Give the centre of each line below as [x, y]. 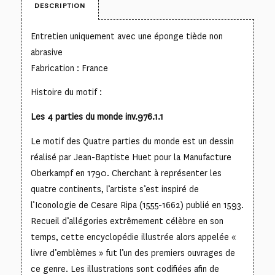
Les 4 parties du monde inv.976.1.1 [97, 117]
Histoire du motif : [66, 93]
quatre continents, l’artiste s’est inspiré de [114, 189]
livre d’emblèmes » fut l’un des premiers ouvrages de [133, 253]
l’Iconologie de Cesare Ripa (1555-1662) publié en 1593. [137, 205]
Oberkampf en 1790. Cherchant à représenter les [126, 173]
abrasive [46, 52]
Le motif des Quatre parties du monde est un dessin [132, 141]
